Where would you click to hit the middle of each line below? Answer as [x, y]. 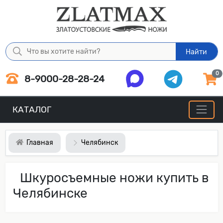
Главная [39, 142]
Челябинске [50, 193]
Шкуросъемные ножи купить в [114, 178]
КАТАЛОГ [32, 110]
